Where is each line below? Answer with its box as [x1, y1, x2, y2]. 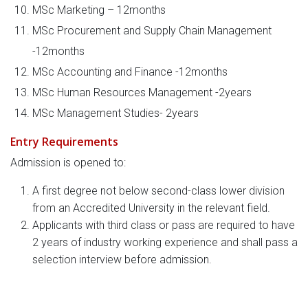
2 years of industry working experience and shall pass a [32, 236, 298, 249]
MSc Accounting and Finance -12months [32, 65, 228, 78]
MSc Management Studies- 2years [32, 107, 199, 120]
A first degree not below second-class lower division [32, 184, 285, 197]
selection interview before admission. [32, 253, 212, 266]
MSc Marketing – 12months [32, 3, 166, 16]
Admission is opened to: [10, 156, 126, 169]
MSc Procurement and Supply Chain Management [32, 24, 272, 37]
